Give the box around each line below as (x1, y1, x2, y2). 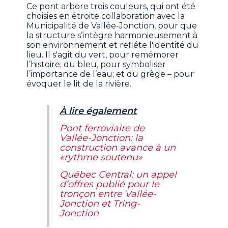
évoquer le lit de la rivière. (26, 79, 132, 89)
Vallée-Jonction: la (60, 132, 144, 144)
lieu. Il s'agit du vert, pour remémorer (26, 50, 179, 60)
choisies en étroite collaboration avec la (26, 11, 185, 21)
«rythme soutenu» (60, 152, 143, 163)
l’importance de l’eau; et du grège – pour (26, 69, 194, 79)
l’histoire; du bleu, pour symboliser (26, 60, 166, 70)
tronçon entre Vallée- (60, 188, 157, 200)
